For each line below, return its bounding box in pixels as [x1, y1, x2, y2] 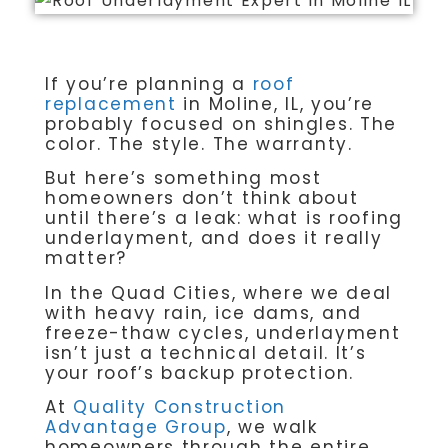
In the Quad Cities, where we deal [45, 280, 393, 305]
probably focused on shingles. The [45, 111, 398, 136]
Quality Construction [73, 395, 287, 420]
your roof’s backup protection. [45, 360, 355, 385]
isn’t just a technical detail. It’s [45, 340, 367, 365]
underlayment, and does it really [45, 226, 383, 251]
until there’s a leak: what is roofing [45, 206, 403, 231]
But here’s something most [45, 166, 322, 191]
